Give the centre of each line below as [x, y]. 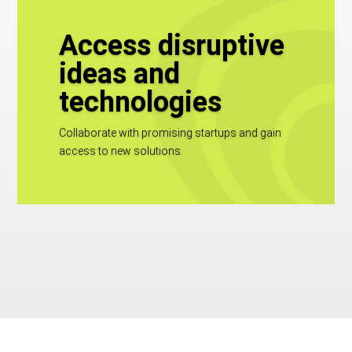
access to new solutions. [121, 150]
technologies [141, 102]
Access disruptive [172, 45]
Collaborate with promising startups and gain [170, 132]
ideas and [120, 73]
